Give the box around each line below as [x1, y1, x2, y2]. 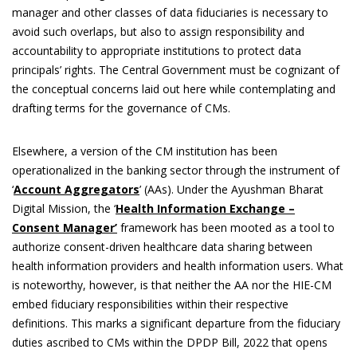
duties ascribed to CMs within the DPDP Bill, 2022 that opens [12, 334, 328, 350]
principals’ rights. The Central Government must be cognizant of [12, 61, 339, 77]
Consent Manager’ [12, 219, 117, 235]
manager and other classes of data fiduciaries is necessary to [12, 4, 328, 20]
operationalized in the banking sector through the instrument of [12, 162, 339, 178]
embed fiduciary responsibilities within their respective [12, 296, 288, 312]
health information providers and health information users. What [12, 257, 343, 273]
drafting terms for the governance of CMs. [12, 100, 237, 116]
